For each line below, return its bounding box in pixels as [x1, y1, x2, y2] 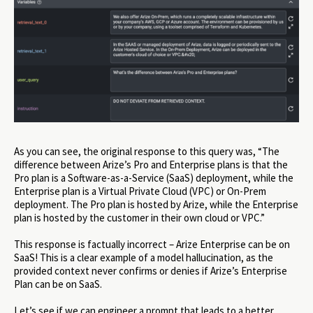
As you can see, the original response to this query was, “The [14, 144, 279, 158]
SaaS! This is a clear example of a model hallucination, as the [14, 251, 273, 265]
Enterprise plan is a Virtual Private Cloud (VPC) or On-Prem [14, 184, 266, 198]
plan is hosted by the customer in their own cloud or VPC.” [14, 210, 265, 224]
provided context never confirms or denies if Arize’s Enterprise [14, 264, 287, 278]
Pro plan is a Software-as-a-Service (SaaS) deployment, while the [14, 170, 293, 184]
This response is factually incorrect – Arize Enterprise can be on [14, 238, 290, 252]
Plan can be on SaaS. [14, 277, 102, 291]
